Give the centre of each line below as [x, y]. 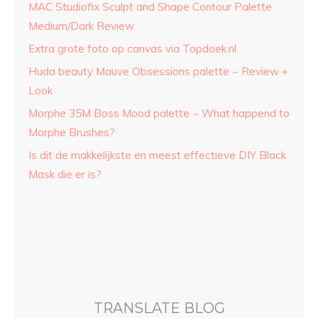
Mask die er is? [65, 175]
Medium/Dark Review [81, 26]
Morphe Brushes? [72, 133]
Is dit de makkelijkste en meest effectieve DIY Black [157, 155]
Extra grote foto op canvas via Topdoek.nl [132, 49]
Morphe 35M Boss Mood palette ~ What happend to [159, 114]
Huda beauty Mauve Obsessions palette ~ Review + [158, 72]
